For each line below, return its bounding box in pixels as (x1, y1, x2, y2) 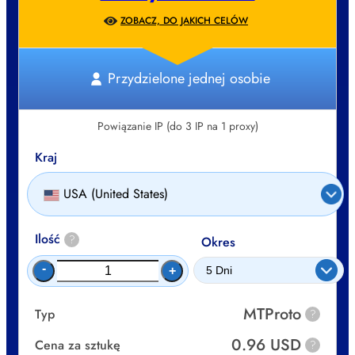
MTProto (243, 302, 301, 326)
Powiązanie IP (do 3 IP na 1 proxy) (97, 117, 258, 134)
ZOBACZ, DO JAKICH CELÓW (120, 13, 248, 28)
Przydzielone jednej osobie (108, 68, 270, 90)
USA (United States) (63, 185, 168, 204)
